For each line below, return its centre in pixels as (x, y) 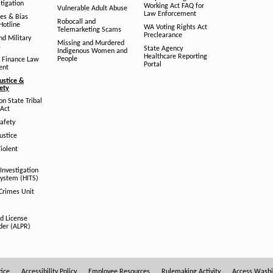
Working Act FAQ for (174, 6)
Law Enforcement (170, 14)
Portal (153, 65)
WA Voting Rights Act (175, 27)
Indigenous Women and (92, 51)
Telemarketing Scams (89, 30)
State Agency (163, 49)
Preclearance (163, 35)
